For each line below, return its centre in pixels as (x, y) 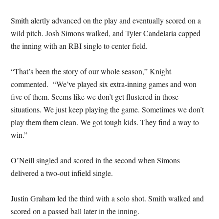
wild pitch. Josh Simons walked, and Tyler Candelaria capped (106, 33)
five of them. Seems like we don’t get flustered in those (95, 97)
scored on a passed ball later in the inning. (75, 211)
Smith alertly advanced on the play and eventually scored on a (106, 20)
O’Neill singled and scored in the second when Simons (96, 160)
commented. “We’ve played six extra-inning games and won (104, 84)
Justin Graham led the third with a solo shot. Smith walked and (108, 198)
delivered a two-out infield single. (62, 173)
